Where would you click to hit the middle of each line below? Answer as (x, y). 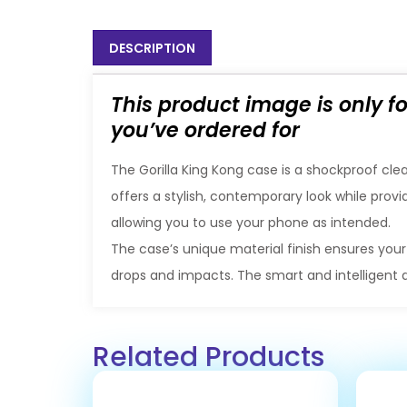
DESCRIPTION (152, 48)
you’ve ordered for (205, 130)
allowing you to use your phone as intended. (251, 222)
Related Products (208, 357)
